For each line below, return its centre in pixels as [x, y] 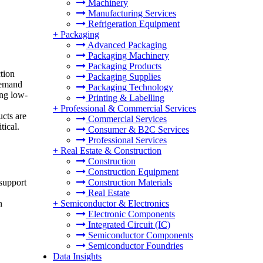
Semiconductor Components [139, 235]
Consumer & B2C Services [137, 129]
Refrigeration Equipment [133, 24]
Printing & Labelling [125, 98]
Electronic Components [130, 214]
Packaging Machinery [127, 55]
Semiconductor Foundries [134, 246]
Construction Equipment [132, 172]
